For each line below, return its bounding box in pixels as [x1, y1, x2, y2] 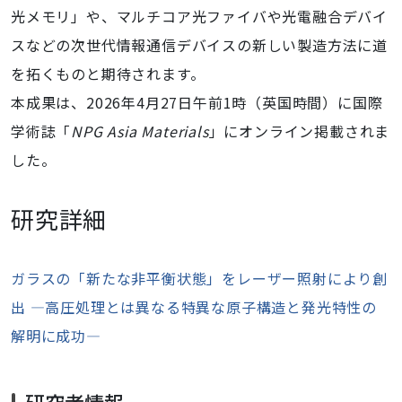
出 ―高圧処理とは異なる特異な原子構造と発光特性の [11, 296, 377, 318]
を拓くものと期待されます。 [11, 63, 205, 84]
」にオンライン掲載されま [208, 120, 390, 142]
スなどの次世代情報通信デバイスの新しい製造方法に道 [11, 34, 388, 56]
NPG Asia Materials [71, 120, 209, 142]
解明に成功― [11, 325, 101, 346]
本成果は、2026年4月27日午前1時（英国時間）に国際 [11, 92, 383, 113]
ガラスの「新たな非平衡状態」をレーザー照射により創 [11, 267, 388, 289]
